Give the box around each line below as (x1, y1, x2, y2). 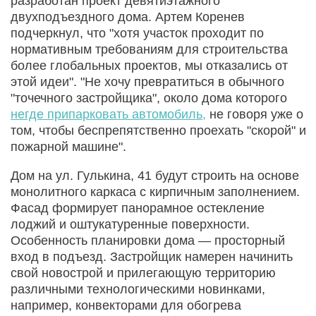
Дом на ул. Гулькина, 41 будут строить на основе (11, 169, 299, 183)
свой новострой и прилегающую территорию (11, 266, 276, 281)
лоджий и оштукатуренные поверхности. (11, 217, 250, 232)
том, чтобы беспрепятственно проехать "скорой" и (11, 123, 306, 138)
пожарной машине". (11, 140, 126, 154)
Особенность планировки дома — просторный (11, 233, 285, 248)
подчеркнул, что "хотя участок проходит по (11, 26, 264, 41)
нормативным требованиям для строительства (11, 42, 288, 57)
